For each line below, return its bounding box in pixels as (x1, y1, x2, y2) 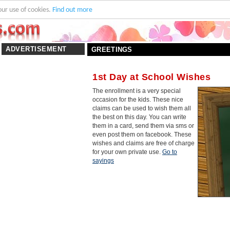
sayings (92, 157, 114, 164)
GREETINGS (91, 46, 132, 53)
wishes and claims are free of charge (92, 140, 195, 147)
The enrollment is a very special (92, 87, 181, 94)
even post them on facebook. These (92, 131, 191, 138)
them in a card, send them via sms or (92, 122, 194, 129)
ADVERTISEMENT (6, 45, 67, 53)
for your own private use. (92, 148, 162, 156)
